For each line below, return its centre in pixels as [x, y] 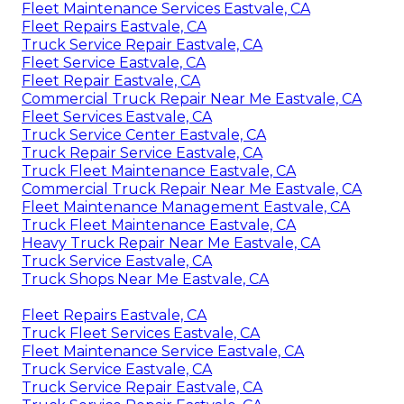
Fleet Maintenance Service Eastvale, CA [163, 352]
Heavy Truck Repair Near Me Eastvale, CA [171, 243]
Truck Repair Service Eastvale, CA [142, 153]
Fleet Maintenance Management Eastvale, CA [186, 207]
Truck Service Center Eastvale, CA [144, 135]
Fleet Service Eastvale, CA [114, 63]
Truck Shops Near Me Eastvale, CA [145, 280]
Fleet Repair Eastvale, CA [111, 81]
